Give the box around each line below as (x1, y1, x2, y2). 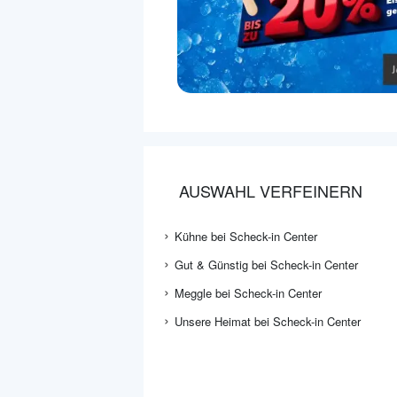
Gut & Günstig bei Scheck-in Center (175, 256, 358, 274)
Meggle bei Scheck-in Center (175, 284, 322, 302)
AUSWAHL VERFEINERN (179, 179, 362, 203)
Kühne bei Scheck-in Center (175, 228, 317, 245)
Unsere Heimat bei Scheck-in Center (175, 313, 361, 331)
